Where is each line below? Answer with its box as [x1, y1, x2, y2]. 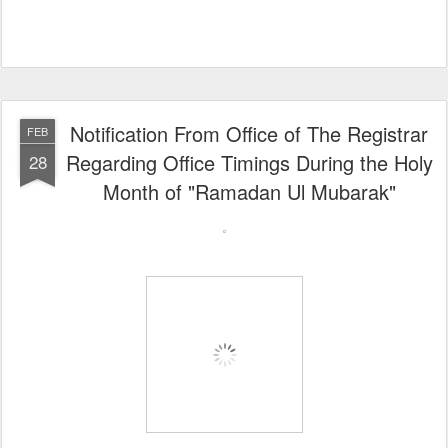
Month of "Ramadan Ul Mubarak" [102, 177, 396, 206]
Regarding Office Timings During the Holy [65, 148, 433, 177]
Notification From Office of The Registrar [70, 119, 428, 148]
